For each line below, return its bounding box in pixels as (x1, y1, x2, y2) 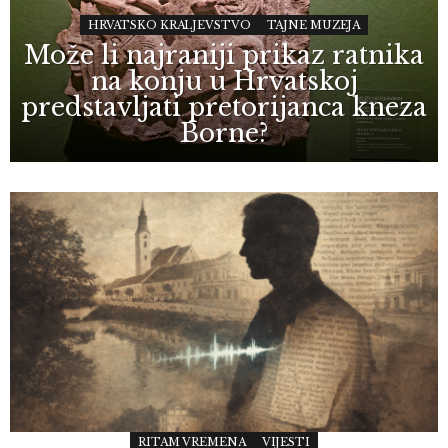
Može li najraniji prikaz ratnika (24, 39, 424, 71)
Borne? (180, 117, 268, 149)
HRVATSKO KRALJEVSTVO (87, 17, 251, 32)
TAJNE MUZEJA (266, 17, 361, 32)
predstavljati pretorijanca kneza (21, 91, 427, 123)
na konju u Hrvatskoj (90, 65, 358, 97)
